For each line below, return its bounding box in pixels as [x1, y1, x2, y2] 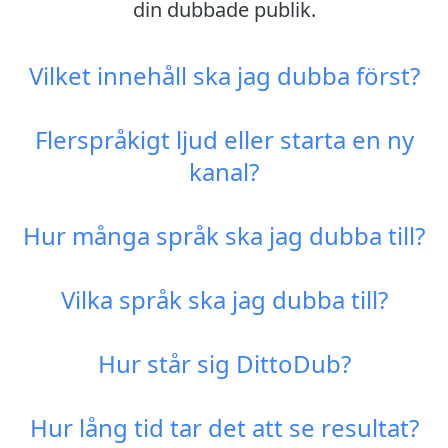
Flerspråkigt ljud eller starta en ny [34, 123, 414, 156]
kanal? [189, 155, 259, 188]
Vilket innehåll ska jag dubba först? [28, 59, 420, 92]
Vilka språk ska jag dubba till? [60, 283, 388, 316]
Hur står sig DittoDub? [97, 347, 351, 380]
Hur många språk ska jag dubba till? [23, 219, 425, 252]
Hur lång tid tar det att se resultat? [29, 411, 419, 444]
